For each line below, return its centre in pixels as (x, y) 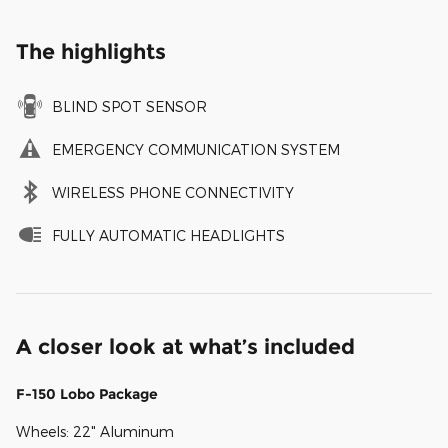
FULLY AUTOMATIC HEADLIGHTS (168, 235)
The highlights (91, 51)
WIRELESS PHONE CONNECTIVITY (173, 192)
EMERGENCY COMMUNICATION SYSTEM (196, 149)
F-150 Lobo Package (87, 393)
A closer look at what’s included (185, 346)
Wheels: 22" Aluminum (95, 431)
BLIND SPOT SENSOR (129, 106)
